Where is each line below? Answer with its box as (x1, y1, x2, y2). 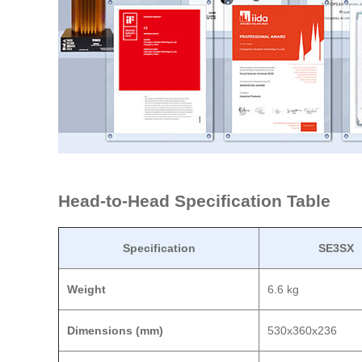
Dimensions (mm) (67, 324, 163, 338)
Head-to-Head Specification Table (58, 191, 330, 210)
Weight (67, 283, 106, 297)
